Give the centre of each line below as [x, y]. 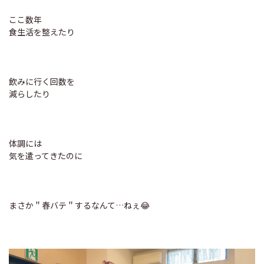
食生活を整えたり [42, 32]
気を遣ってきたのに [46, 156]
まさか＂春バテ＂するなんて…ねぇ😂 [79, 205]
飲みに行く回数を [42, 82]
